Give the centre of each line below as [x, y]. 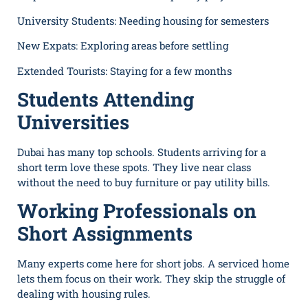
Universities [73, 122]
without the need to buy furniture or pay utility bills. [144, 183]
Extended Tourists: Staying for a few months [124, 70]
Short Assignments [105, 234]
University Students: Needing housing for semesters [143, 20]
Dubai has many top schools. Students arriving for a [142, 152]
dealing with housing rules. [84, 294]
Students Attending [106, 100]
